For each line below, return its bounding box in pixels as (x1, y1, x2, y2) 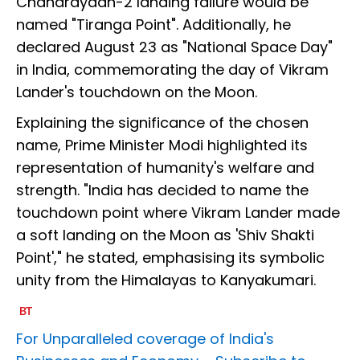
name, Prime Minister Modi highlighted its (16, 135, 308, 156)
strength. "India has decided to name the (16, 180, 309, 201)
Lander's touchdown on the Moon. (16, 82, 257, 103)
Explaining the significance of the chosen (16, 112, 309, 133)
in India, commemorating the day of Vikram (16, 59, 329, 80)
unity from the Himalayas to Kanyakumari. (16, 270, 316, 291)
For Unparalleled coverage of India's (16, 329, 274, 350)
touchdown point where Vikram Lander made (16, 202, 340, 223)
